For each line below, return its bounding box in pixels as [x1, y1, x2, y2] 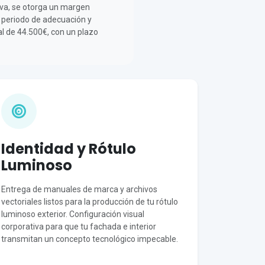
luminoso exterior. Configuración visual [1, 209, 144, 219]
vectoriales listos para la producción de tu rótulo [1, 197, 178, 206]
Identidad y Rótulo [1, 139, 136, 159]
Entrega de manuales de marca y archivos [1, 185, 157, 194]
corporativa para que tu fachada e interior [1, 222, 156, 231]
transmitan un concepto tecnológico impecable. [1, 234, 178, 244]
